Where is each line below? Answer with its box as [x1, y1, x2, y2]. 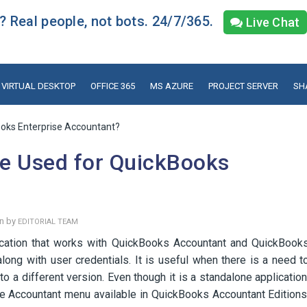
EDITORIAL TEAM [18, 217, 78, 226]
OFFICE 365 [90, 80, 135, 91]
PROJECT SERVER [208, 80, 278, 91]
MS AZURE [149, 80, 193, 91]
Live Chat [243, 15, 300, 29]
